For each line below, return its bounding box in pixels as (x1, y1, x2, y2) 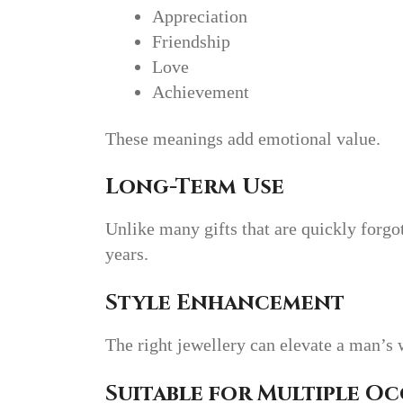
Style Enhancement (105, 289, 345, 318)
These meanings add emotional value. (105, 128, 381, 148)
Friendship (152, 31, 230, 51)
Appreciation (152, 5, 247, 26)
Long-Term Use (105, 173, 284, 202)
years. (105, 244, 148, 264)
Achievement (152, 81, 249, 102)
